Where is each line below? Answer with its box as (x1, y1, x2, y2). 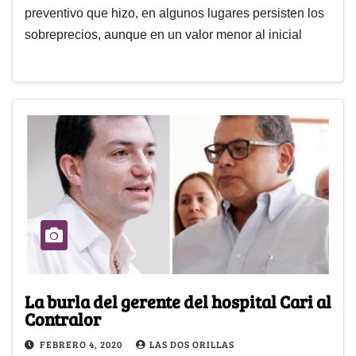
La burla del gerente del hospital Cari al (25, 288, 331, 313)
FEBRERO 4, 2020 (40, 337, 125, 350)
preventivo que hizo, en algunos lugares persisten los (25, 6, 324, 21)
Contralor (25, 306, 101, 331)
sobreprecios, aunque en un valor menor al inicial (25, 28, 302, 42)
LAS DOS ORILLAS (149, 337, 234, 350)
